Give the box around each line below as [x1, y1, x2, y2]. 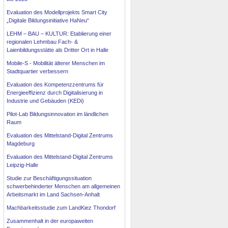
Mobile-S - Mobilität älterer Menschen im [7, 60, 105, 67]
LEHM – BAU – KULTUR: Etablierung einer [7, 31, 112, 37]
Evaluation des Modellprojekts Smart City [7, 9, 108, 16]
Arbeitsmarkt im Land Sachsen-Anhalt [7, 191, 100, 198]
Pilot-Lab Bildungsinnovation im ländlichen [7, 111, 109, 118]
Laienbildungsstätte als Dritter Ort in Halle [7, 47, 109, 53]
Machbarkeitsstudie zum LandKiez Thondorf [7, 205, 116, 211]
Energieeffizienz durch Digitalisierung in [7, 90, 103, 96]
